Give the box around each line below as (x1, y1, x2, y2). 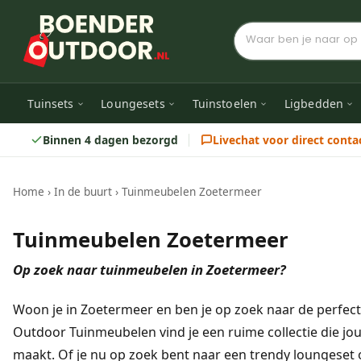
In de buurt (54, 184, 112, 200)
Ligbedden (284, 95, 344, 111)
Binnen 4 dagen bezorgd (42, 131, 178, 147)
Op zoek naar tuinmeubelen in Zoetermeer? (13, 260, 286, 280)
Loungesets (101, 95, 165, 111)
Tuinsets (27, 95, 74, 111)
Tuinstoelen (192, 95, 258, 111)
